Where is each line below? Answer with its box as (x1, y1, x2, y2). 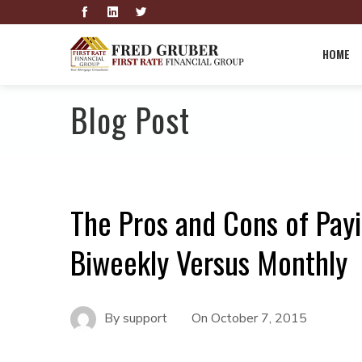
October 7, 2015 (211, 309, 307, 327)
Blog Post (70, 95, 190, 144)
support (123, 309, 167, 327)
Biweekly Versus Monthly (70, 239, 347, 284)
